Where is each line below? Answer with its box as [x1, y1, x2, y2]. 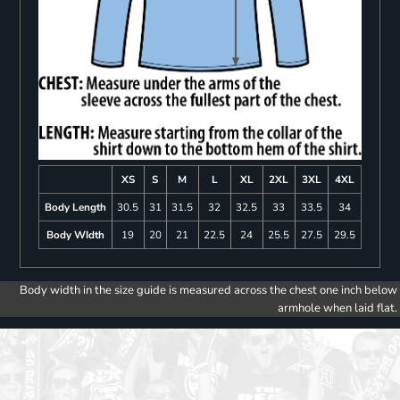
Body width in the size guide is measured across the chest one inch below [20, 281, 397, 298]
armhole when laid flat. [278, 299, 397, 316]
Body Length [44, 199, 106, 214]
